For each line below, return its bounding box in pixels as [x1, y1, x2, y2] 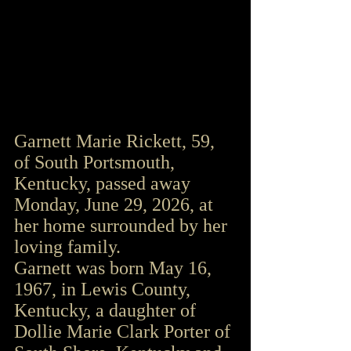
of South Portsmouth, [14, 151, 179, 172]
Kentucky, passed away [14, 172, 195, 194]
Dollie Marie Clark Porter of [14, 320, 235, 342]
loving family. [14, 236, 121, 257]
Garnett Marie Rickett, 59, [14, 130, 219, 151]
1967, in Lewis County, [14, 278, 195, 299]
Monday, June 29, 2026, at [14, 194, 218, 215]
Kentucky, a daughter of [14, 299, 201, 320]
